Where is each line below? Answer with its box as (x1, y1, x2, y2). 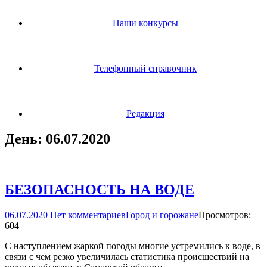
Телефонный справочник (94, 63, 197, 73)
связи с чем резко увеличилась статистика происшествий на (5, 251, 249, 262)
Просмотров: (198, 209, 251, 220)
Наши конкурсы (113, 18, 178, 28)
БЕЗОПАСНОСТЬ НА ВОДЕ (5, 181, 194, 197)
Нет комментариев (50, 209, 126, 220)
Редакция (126, 108, 164, 119)
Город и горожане (126, 209, 198, 220)
